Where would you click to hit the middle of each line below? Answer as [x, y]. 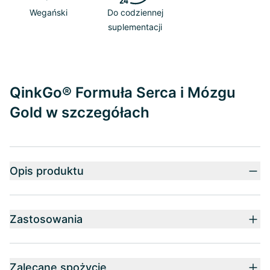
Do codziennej [135, 12]
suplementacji [135, 27]
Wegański [48, 12]
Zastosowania [46, 219]
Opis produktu [47, 171]
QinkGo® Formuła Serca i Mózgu [123, 93]
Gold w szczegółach [80, 112]
